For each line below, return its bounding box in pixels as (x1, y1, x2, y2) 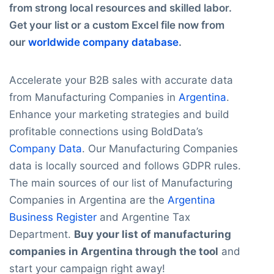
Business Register (9, 210, 97, 223)
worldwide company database (28, 35, 179, 48)
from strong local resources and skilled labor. (9, 1, 232, 14)
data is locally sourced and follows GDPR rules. (9, 159, 241, 172)
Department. (9, 228, 74, 240)
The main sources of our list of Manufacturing (9, 176, 232, 189)
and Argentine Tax (97, 210, 190, 223)
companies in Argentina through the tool (9, 245, 218, 257)
